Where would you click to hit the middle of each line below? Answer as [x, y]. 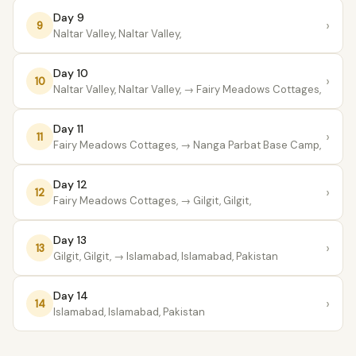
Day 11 [68, 129]
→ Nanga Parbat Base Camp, [250, 145]
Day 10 [71, 73]
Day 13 [70, 240]
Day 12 [70, 184]
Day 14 [71, 296]
